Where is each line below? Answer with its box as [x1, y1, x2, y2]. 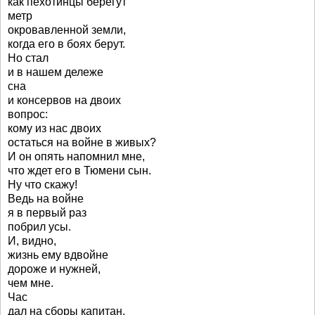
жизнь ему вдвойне [8, 249, 108, 261]
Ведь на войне [8, 193, 84, 205]
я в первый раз [8, 207, 86, 219]
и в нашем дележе [8, 66, 103, 78]
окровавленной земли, [8, 24, 126, 36]
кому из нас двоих [8, 122, 101, 134]
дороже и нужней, [8, 263, 101, 275]
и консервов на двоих [8, 94, 121, 106]
